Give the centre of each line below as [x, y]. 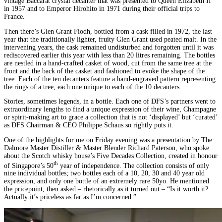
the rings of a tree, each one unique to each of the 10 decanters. [93, 87]
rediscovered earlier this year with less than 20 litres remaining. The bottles [110, 55]
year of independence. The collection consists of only [134, 166]
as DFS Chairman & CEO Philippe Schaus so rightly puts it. [89, 125]
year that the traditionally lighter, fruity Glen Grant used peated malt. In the [110, 39]
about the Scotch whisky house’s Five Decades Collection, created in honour [111, 156]
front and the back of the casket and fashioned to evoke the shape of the [104, 71]
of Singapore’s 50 [29, 166]
